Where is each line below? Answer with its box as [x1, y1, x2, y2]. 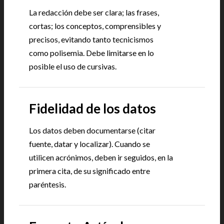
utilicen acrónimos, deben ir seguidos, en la [29, 152, 173, 162]
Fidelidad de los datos [29, 100, 156, 116]
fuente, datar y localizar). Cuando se [29, 139, 150, 148]
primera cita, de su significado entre [29, 166, 150, 175]
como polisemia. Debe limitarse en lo [29, 48, 154, 57]
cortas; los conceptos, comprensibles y [29, 21, 161, 30]
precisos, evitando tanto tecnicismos [29, 34, 153, 44]
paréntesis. [29, 179, 66, 189]
